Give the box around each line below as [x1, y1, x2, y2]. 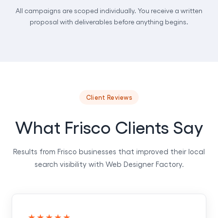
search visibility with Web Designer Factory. [34, 159, 184, 168]
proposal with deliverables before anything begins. [30, 18, 188, 26]
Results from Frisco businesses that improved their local [13, 146, 205, 156]
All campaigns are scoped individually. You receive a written [16, 6, 202, 15]
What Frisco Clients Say [15, 115, 203, 137]
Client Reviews [86, 93, 132, 101]
